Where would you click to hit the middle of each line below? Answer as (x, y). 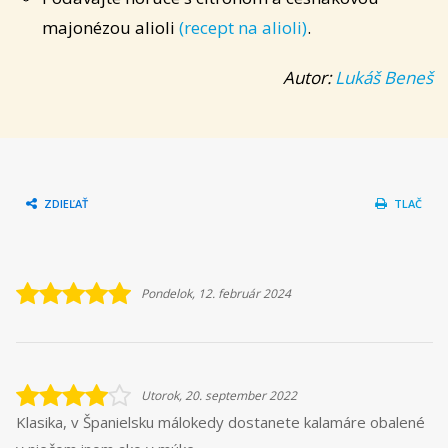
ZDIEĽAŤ (66, 203)
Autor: (309, 78)
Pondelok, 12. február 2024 (216, 293)
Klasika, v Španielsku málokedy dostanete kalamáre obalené (220, 421)
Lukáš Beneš (384, 78)
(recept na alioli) (243, 28)
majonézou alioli (110, 28)
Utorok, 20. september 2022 (219, 395)
